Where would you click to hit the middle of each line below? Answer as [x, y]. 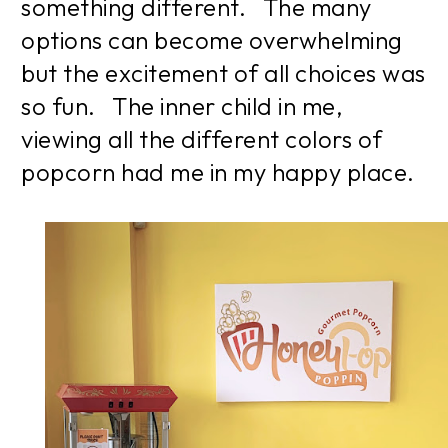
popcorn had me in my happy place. [218, 171]
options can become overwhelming [212, 39]
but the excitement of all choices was [223, 72]
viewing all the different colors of [202, 138]
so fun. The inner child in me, [182, 105]
